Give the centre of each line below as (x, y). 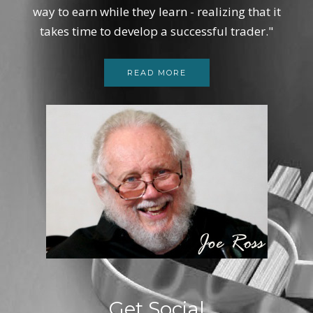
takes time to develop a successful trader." (156, 31)
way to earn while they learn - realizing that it (156, 12)
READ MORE (156, 73)
